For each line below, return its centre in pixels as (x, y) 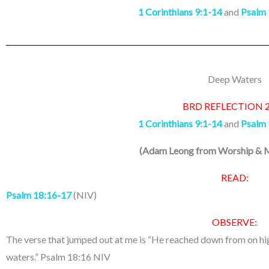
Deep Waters (234, 79)
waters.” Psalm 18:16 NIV (58, 256)
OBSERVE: (235, 222)
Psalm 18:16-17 (39, 195)
